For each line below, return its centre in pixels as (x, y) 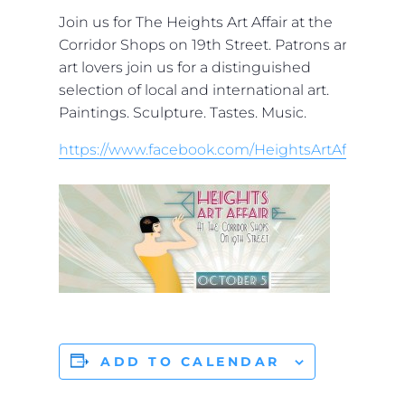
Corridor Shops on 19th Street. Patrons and (210, 45)
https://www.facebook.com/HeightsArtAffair (213, 150)
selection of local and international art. (194, 90)
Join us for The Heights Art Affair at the (196, 22)
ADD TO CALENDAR (190, 361)
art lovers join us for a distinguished (185, 67)
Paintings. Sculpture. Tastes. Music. (183, 113)
